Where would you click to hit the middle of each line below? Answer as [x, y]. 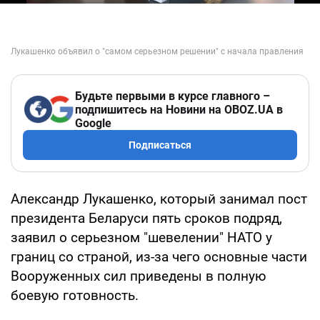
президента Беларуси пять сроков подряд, [146, 218]
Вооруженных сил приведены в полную [139, 276]
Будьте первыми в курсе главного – [172, 96]
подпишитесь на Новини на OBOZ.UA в [179, 109]
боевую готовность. [75, 295]
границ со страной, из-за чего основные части [159, 256]
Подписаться [160, 145]
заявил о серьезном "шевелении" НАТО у [141, 237]
